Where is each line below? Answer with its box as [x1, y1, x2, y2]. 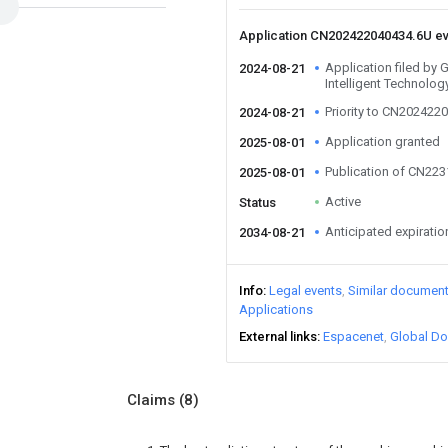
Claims [127, 391, 179, 409]
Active [325, 194, 361, 209]
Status [239, 195, 276, 210]
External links [239, 329, 317, 344]
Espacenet [323, 329, 384, 344]
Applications [239, 302, 313, 317]
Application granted [325, 134, 440, 149]
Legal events [269, 283, 342, 298]
